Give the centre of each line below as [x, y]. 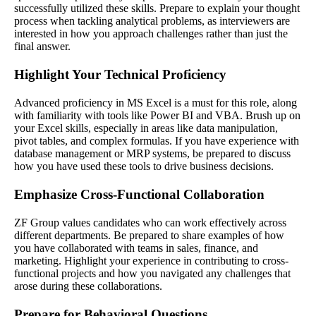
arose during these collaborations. [88, 286]
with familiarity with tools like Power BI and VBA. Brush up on [157, 115]
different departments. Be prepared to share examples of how [149, 235]
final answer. [42, 46]
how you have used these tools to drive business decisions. [144, 166]
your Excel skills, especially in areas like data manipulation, [146, 128]
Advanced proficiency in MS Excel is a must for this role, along [156, 102]
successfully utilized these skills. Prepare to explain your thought [157, 8]
